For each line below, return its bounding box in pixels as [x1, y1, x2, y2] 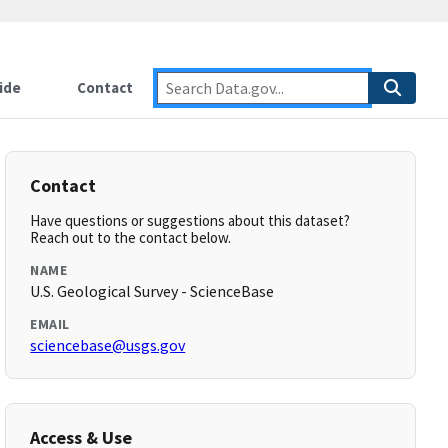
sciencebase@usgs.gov [30, 335, 186, 355]
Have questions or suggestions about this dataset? [30, 211, 351, 230]
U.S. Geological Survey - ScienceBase [30, 281, 275, 301]
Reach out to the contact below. [30, 228, 232, 247]
